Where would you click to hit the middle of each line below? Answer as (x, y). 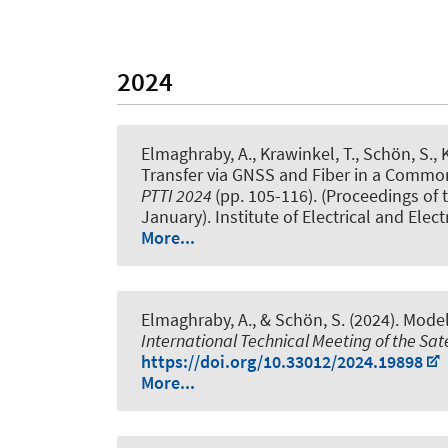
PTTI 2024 (178, 195)
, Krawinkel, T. (303, 153)
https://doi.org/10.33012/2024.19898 (282, 361)
